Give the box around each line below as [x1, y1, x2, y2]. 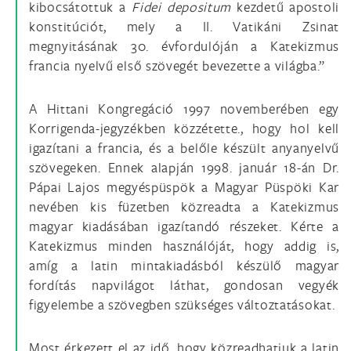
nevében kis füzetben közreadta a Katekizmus [29, 197, 339, 215]
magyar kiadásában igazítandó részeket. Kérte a [29, 217, 339, 235]
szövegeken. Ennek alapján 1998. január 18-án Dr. [29, 158, 339, 176]
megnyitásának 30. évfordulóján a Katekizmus [29, 37, 339, 55]
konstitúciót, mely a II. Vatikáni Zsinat [29, 17, 339, 35]
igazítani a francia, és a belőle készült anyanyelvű [29, 139, 339, 157]
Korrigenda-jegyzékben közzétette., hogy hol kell [29, 119, 339, 137]
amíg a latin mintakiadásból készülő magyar [29, 256, 339, 274]
